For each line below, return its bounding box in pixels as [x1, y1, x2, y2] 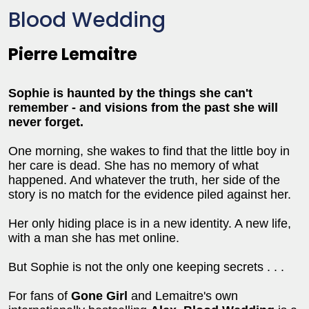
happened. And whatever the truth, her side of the [8, 172, 280, 187]
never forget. [8, 114, 83, 129]
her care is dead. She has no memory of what [8, 158, 259, 172]
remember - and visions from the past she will [8, 100, 278, 114]
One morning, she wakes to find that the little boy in [8, 143, 290, 158]
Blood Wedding [8, 5, 166, 34]
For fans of [8, 288, 71, 303]
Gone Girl [71, 288, 128, 303]
